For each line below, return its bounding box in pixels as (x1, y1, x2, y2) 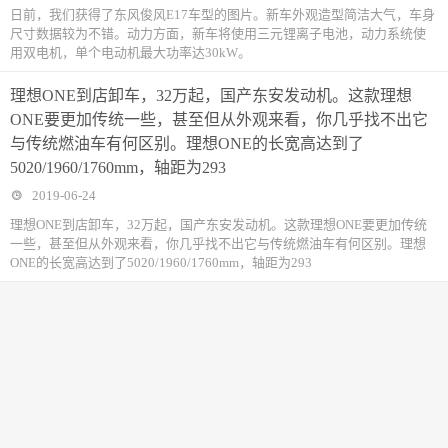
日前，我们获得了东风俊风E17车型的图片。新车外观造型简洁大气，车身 (10, 7, 435, 22)
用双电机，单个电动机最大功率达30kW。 (10, 45, 251, 60)
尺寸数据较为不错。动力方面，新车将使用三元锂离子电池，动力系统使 (10, 26, 426, 41)
